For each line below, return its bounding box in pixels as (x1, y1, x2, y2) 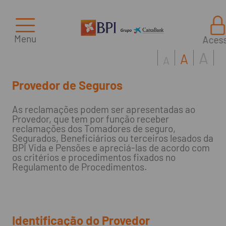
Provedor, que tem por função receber (12, 113, 169, 125)
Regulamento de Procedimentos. (12, 161, 147, 173)
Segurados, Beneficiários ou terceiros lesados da (12, 132, 213, 144)
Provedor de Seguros (12, 78, 123, 93)
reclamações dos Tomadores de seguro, (12, 123, 176, 135)
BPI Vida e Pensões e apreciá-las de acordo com (12, 142, 210, 154)
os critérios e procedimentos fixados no (12, 151, 176, 163)
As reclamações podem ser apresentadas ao (12, 103, 195, 116)
